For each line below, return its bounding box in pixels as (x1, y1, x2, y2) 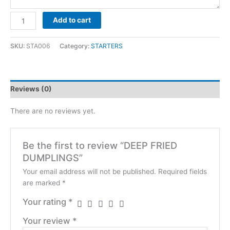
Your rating (22, 196, 68, 207)
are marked (22, 178, 62, 187)
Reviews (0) (10, 85, 52, 93)
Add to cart (53, 16, 91, 25)
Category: (60, 42, 91, 50)
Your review (22, 215, 72, 226)
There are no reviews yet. (10, 106, 95, 115)
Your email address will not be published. (22, 167, 156, 176)
